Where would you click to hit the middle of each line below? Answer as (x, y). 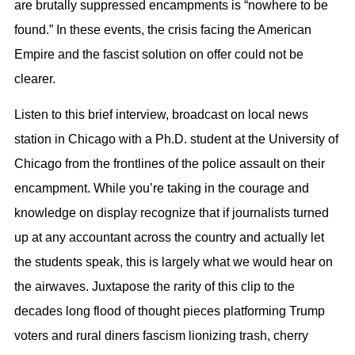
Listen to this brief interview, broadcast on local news (161, 115)
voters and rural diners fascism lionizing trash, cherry (161, 336)
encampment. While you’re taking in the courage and (162, 189)
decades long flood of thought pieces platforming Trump (170, 311)
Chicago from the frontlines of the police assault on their (170, 164)
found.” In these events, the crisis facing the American (163, 29)
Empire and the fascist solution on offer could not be (159, 54)
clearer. (35, 78)
